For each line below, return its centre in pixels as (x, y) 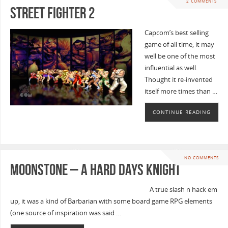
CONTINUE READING (181, 112)
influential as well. (171, 68)
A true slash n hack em (183, 190)
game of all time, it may (179, 45)
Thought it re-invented (178, 80)
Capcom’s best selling (176, 33)
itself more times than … (181, 92)
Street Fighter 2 (52, 13)
